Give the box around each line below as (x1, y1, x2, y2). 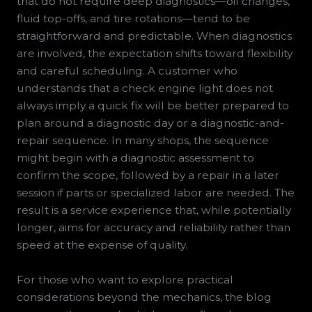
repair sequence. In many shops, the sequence (16, 134, 269, 148)
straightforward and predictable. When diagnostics (16, 29, 292, 43)
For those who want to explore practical (16, 273, 233, 287)
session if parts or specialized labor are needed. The (16, 186, 295, 200)
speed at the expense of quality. (16, 238, 187, 252)
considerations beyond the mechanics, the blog (16, 290, 272, 304)
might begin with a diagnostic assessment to (16, 151, 254, 165)
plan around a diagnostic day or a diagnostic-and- (16, 116, 284, 130)
